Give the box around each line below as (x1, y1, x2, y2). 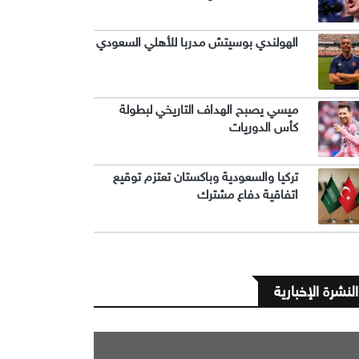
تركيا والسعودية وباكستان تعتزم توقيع (113, 168, 298, 185)
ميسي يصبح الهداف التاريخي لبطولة (119, 101, 298, 118)
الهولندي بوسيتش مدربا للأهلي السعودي (96, 34, 298, 50)
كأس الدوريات (229, 119, 298, 135)
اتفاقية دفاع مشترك (197, 186, 298, 203)
